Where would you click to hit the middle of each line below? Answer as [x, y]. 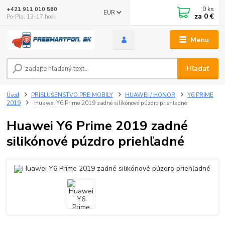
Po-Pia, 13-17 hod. [31, 17]
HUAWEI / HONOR [150, 95]
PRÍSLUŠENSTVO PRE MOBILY [72, 95]
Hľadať [198, 69]
